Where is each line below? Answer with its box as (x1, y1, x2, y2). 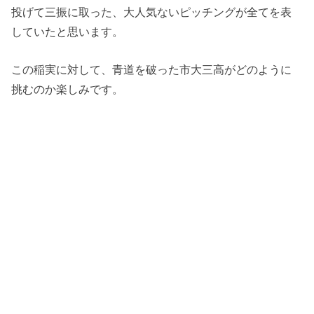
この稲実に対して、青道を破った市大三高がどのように (11, 63, 292, 76)
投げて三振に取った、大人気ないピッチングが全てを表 (11, 5, 292, 18)
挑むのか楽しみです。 (11, 83, 124, 95)
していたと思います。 (11, 25, 124, 38)
